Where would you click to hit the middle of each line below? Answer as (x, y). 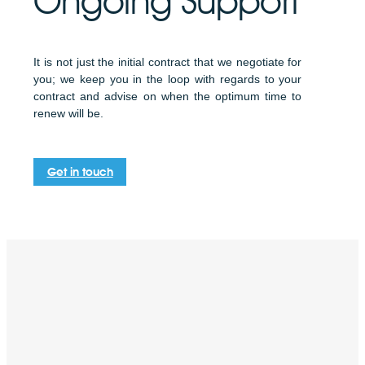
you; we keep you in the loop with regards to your (168, 79)
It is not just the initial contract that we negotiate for (168, 62)
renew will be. (68, 113)
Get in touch (80, 172)
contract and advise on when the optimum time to (168, 96)
